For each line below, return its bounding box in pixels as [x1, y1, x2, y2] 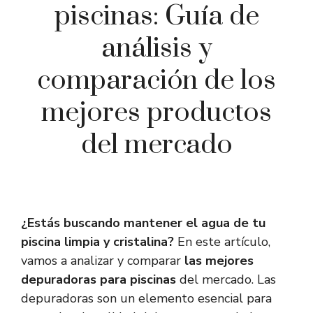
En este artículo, [174, 233, 270, 251]
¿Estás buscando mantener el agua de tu [21, 214, 265, 232]
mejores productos [41, 96, 272, 131]
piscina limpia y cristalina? [21, 233, 174, 251]
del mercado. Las [176, 271, 276, 289]
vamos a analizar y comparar [21, 252, 184, 270]
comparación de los [37, 64, 276, 99]
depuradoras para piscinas [21, 271, 176, 289]
